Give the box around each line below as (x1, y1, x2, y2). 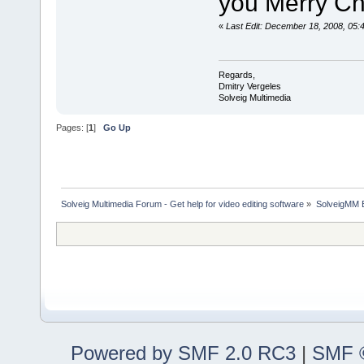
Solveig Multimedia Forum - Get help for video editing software (61, 199, 305, 210)
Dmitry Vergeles (218, 81, 281, 92)
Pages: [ (56, 122, 89, 132)
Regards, (218, 70, 255, 80)
